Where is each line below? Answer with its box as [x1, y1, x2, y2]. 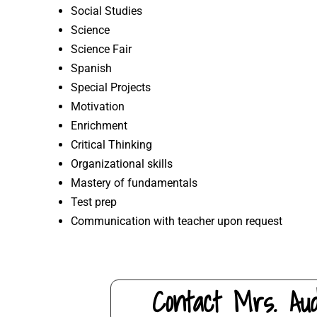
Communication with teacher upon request [71, 214, 282, 228]
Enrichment [71, 118, 127, 132]
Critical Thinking [71, 137, 152, 151]
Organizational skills [71, 156, 173, 171]
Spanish [71, 61, 112, 75]
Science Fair [71, 42, 132, 56]
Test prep [71, 195, 117, 209]
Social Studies [71, 4, 142, 18]
